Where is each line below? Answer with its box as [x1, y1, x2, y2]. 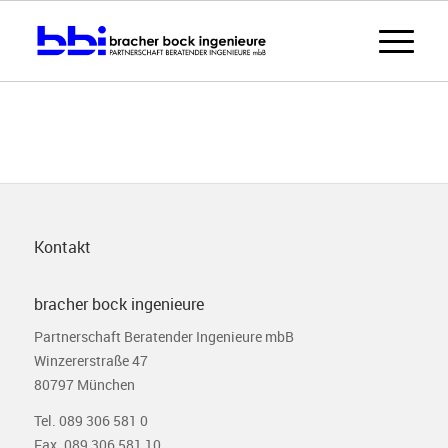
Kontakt [33, 236, 91, 258]
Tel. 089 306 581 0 [33, 410, 148, 430]
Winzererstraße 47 [33, 350, 148, 370]
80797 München [33, 374, 135, 394]
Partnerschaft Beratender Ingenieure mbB [33, 326, 294, 346]
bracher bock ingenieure [33, 293, 204, 315]
